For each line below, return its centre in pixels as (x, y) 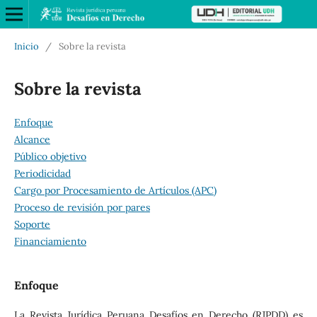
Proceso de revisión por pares (82, 207)
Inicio (26, 46)
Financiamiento (50, 241)
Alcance (32, 139)
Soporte (32, 224)
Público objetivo (50, 156)
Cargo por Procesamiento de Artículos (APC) (115, 190)
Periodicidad (42, 173)
